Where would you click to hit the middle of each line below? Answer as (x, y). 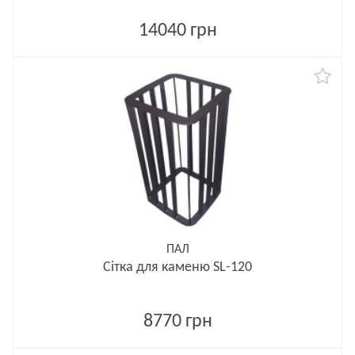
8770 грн (177, 322)
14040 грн (177, 31)
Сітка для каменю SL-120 (177, 267)
